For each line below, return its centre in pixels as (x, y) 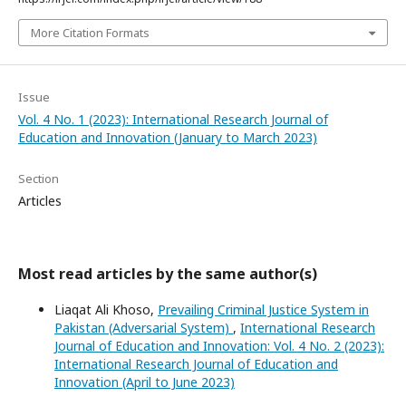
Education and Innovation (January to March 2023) (168, 138)
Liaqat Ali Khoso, (106, 310)
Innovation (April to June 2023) (145, 382)
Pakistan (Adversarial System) (144, 328)
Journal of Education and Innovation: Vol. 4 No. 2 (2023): (219, 346)
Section (39, 179)
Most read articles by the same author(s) (168, 274)
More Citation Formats (90, 33)
